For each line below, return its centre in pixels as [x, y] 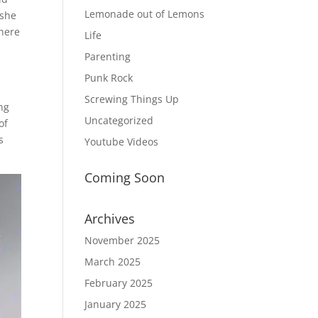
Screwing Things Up [132, 99]
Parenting [108, 56]
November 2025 [122, 240]
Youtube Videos [122, 142]
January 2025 [116, 304]
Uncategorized [119, 120]
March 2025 [113, 262]
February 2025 [119, 283]
